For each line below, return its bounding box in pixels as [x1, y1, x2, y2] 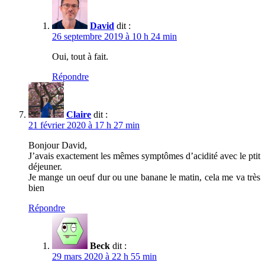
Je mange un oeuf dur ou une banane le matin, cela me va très [28, 172, 260, 182]
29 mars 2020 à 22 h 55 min [52, 251, 157, 261]
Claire [66, 109, 91, 119]
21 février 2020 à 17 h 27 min [28, 119, 140, 130]
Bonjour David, [28, 140, 87, 150]
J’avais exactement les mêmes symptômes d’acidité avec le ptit [28, 150, 260, 161]
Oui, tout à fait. [52, 51, 108, 62]
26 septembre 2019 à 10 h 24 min [52, 31, 177, 41]
